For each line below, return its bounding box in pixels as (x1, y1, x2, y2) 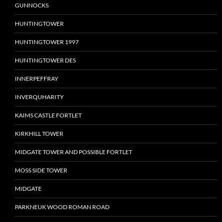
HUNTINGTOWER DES (15, 56, 76, 64)
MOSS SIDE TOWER (15, 166, 67, 174)
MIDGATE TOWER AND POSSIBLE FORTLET (15, 148, 132, 156)
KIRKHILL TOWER (15, 130, 63, 138)
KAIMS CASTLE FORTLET (15, 111, 82, 119)
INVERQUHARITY (15, 93, 64, 101)
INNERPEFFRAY (15, 75, 58, 83)
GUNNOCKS (15, 1, 49, 9)
